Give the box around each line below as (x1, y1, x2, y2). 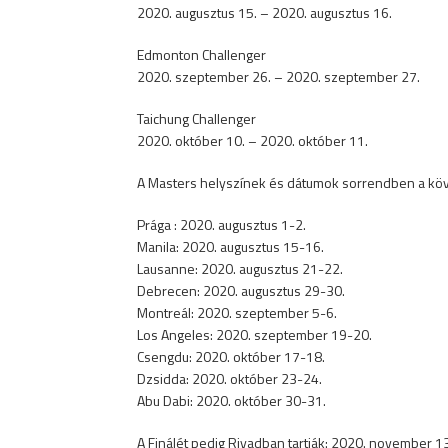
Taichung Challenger (137, 108, 256, 129)
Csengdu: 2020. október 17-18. (137, 346, 325, 367)
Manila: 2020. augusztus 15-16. (137, 236, 324, 257)
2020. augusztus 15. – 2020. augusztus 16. (137, 2, 392, 23)
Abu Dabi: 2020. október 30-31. (137, 390, 326, 411)
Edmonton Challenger (137, 44, 266, 65)
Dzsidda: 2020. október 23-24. (137, 368, 322, 389)
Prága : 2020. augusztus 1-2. (137, 214, 306, 235)
